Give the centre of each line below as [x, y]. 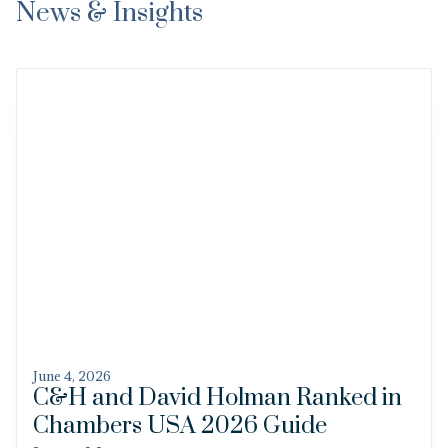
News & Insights [109, 32]
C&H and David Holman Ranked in [217, 416]
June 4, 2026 [72, 394]
